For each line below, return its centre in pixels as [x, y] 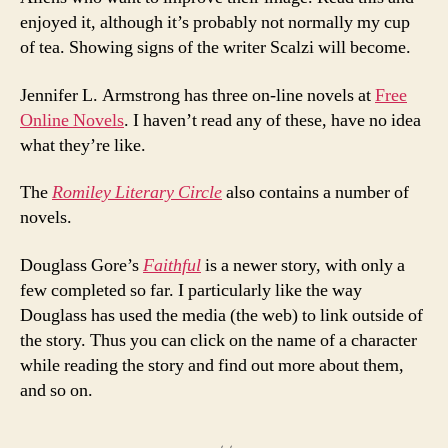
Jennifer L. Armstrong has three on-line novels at [197, 95]
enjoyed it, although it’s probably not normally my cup [215, 22]
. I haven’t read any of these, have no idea [272, 120]
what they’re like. [83, 145]
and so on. [56, 390]
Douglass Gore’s [81, 265]
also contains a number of [317, 192]
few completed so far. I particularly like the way [191, 290]
